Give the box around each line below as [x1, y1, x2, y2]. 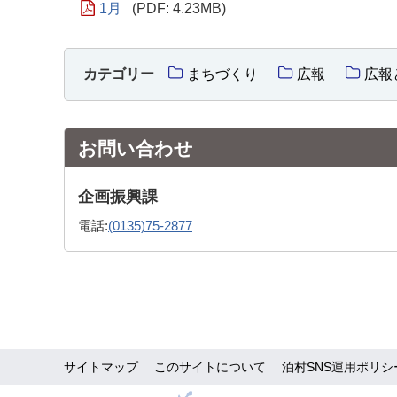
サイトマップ [64, 359, 138, 374]
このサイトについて [154, 359, 266, 374]
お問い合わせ [78, 137, 193, 159]
